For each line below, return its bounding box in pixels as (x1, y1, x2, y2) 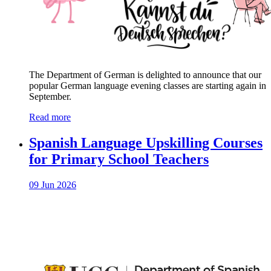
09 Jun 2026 (29, 180, 76, 191)
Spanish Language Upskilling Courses (29, 135, 263, 151)
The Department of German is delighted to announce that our (29, 70, 261, 80)
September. (29, 91, 71, 102)
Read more (29, 112, 71, 123)
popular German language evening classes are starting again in (29, 80, 266, 91)
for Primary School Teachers (29, 151, 209, 168)
